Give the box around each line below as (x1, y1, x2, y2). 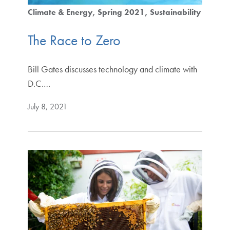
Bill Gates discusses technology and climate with (27, 63, 197, 75)
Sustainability (149, 6, 201, 17)
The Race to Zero (27, 31, 121, 49)
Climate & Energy (27, 6, 92, 17)
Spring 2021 (97, 6, 145, 17)
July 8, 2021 (27, 101, 67, 112)
